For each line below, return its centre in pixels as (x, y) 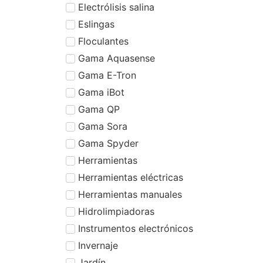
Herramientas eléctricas (131, 177)
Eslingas (96, 24)
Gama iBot (101, 92)
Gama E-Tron (107, 75)
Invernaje (98, 245)
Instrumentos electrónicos (136, 228)
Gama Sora (103, 126)
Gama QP (99, 109)
